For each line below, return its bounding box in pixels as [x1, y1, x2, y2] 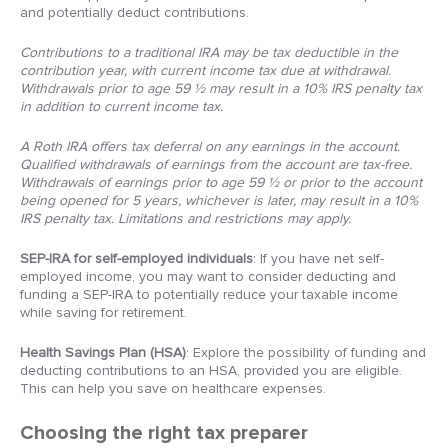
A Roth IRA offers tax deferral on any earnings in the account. [20, 138, 400, 155]
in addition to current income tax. [20, 98, 223, 115]
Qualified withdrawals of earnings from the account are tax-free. [20, 156, 412, 173]
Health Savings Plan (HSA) [20, 344, 186, 361]
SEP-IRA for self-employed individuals [20, 250, 253, 267]
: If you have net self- [253, 250, 384, 267]
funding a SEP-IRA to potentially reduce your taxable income [20, 286, 398, 303]
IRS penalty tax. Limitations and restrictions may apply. [20, 210, 351, 227]
